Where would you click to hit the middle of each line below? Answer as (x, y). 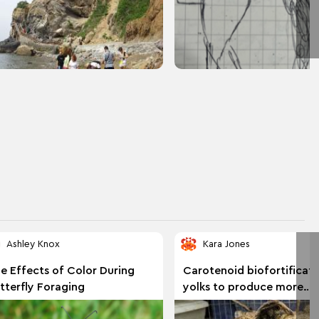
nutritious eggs (223, 303)
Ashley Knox (33, 245)
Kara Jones (226, 245)
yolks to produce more (243, 287)
